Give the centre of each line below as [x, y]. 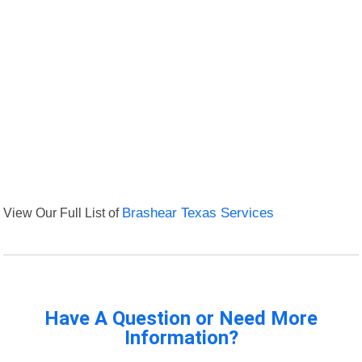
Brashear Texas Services [198, 213]
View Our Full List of [63, 213]
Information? [181, 338]
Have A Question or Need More [181, 319]
